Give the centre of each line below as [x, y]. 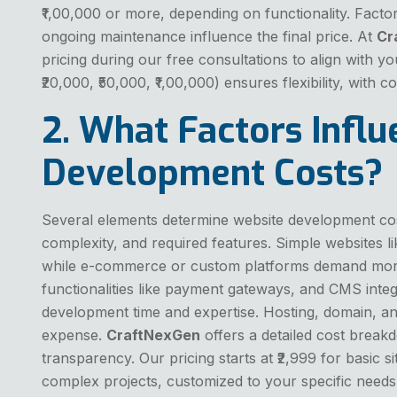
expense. [74, 335]
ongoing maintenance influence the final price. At [209, 36]
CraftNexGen [153, 335]
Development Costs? [212, 173]
